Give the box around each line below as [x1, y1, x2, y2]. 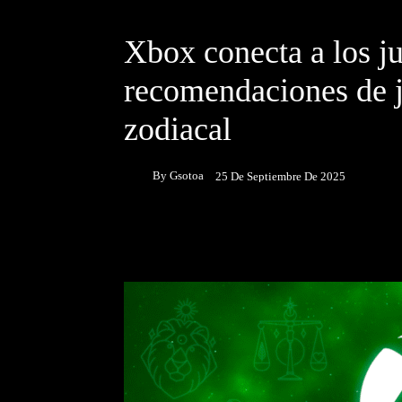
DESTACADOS [124, 5, 212, 20]
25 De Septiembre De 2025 [215, 169, 345, 183]
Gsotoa [170, 168, 204, 182]
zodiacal [124, 111, 232, 147]
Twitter [289, 230, 325, 243]
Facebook [167, 230, 215, 243]
